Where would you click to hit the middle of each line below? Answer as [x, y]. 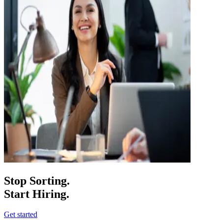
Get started [21, 215]
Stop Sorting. [37, 180]
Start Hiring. [37, 194]
